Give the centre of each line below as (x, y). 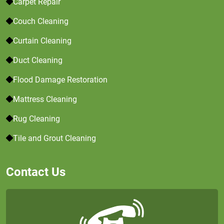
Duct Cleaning (38, 60)
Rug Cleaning (36, 119)
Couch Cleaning (41, 21)
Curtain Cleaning (42, 41)
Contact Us (36, 172)
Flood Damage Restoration (60, 80)
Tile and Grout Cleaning (54, 138)
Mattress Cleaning (45, 99)
